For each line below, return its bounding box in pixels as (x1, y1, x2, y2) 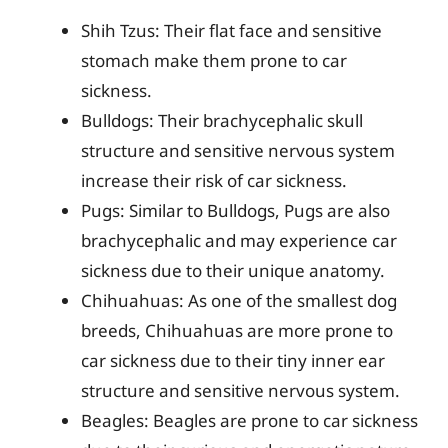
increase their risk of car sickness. (81, 169, 347, 192)
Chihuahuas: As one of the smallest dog (81, 289, 397, 312)
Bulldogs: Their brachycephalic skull (81, 109, 363, 132)
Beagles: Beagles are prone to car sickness (81, 409, 418, 432)
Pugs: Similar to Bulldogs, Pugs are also (81, 199, 390, 222)
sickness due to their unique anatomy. (81, 259, 385, 282)
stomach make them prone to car (81, 49, 347, 72)
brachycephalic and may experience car (81, 229, 397, 252)
